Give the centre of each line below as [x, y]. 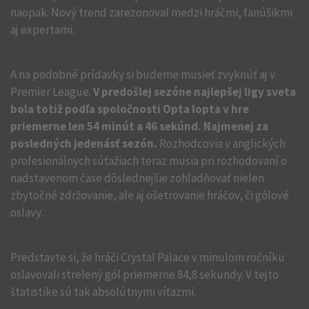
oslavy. [27, 212]
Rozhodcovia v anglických [221, 143]
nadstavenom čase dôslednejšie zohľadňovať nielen [137, 178]
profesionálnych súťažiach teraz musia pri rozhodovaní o [149, 160]
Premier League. [52, 91]
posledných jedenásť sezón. [84, 143]
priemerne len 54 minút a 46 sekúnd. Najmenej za [139, 126]
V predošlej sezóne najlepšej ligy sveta [195, 91]
